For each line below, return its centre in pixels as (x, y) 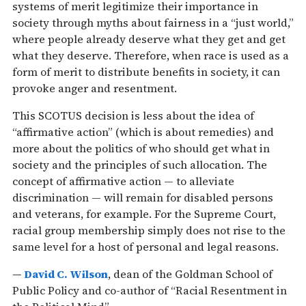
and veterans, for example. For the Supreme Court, (144, 213)
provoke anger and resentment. (95, 88)
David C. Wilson (66, 274)
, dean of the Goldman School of (190, 274)
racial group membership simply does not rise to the (149, 230)
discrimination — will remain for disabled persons (143, 197)
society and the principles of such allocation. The (140, 164)
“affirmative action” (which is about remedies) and (143, 131)
